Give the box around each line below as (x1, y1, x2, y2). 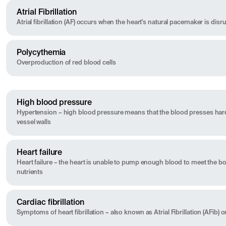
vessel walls (17, 119, 51, 126)
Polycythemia (17, 49, 66, 58)
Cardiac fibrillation (17, 199, 84, 207)
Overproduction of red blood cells (17, 60, 116, 67)
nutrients (17, 169, 43, 176)
